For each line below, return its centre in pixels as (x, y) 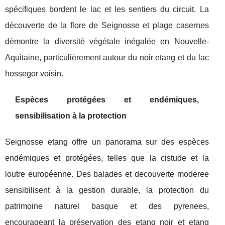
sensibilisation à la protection (71, 116)
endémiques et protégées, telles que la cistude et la (107, 158)
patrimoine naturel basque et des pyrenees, (107, 206)
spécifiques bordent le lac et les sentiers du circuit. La (107, 9)
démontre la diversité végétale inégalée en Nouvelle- (107, 41)
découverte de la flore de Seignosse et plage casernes (107, 25)
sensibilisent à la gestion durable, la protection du (107, 190)
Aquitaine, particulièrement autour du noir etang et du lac (107, 58)
